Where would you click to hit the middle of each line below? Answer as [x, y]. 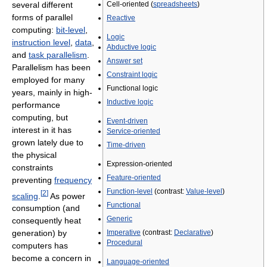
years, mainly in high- [52, 92]
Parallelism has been [51, 67]
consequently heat [46, 221]
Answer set [125, 61]
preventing [33, 180]
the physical [34, 155]
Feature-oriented [134, 178]
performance [36, 105]
